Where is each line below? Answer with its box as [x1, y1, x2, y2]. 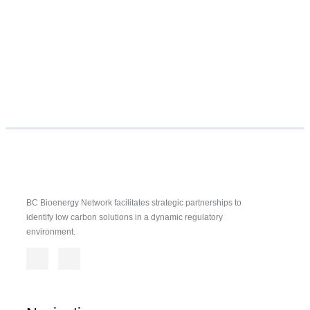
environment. [26, 226, 75, 237]
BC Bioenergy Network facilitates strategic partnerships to [26, 197, 241, 208]
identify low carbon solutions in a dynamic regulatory [26, 212, 223, 222]
